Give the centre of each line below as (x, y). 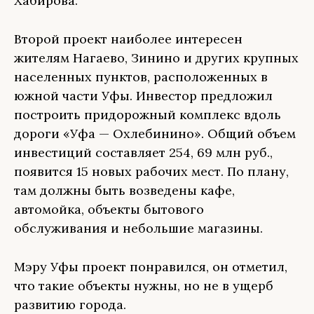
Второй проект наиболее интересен (128, 39)
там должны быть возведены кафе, (124, 190)
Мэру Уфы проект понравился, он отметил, (151, 267)
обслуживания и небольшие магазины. (138, 228)
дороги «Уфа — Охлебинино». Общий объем (155, 134)
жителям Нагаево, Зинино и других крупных (156, 58)
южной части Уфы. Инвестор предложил (143, 96)
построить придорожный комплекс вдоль (148, 115)
